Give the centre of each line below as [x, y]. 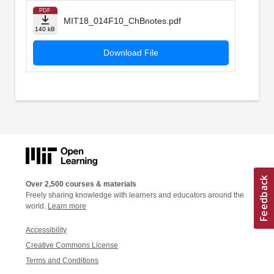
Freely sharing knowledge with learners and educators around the [135, 195]
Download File [131, 53]
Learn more [67, 206]
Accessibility [46, 230]
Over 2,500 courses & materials [81, 184]
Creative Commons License [72, 245]
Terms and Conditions [62, 260]
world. [37, 206]
